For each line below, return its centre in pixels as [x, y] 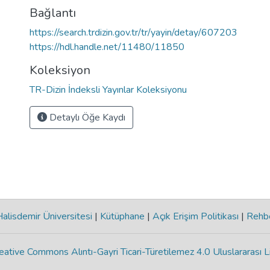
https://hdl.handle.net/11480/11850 [107, 47]
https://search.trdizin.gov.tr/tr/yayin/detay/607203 [133, 33]
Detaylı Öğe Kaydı [86, 118]
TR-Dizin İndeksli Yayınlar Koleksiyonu [108, 90]
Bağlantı [53, 13]
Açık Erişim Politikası [195, 216]
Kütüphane [122, 216]
